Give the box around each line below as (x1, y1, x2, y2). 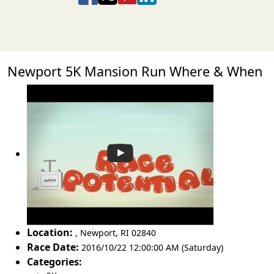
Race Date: (27, 240, 79, 254)
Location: (27, 225, 73, 239)
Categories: (27, 254, 82, 268)
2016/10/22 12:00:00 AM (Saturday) (81, 241, 223, 253)
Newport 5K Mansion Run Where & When (7, 62, 262, 80)
